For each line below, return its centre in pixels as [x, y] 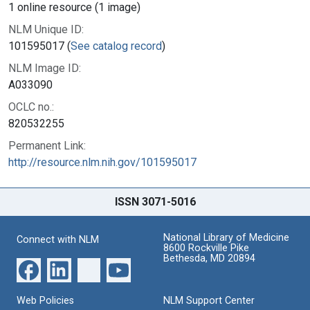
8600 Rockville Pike [206, 248]
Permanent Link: [47, 145]
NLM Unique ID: [46, 29]
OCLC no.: [31, 107]
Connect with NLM [58, 239]
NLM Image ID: [45, 68]
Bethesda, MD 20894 [209, 258]
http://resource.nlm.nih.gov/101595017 [102, 162]
